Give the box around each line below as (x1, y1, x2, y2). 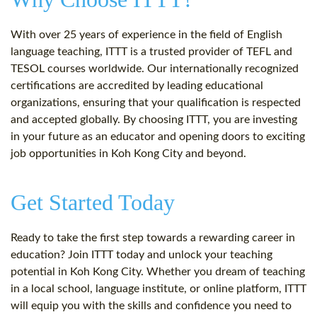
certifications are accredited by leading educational (11, 80, 263, 92)
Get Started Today (11, 190, 175, 216)
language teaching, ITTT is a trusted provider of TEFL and (11, 46, 292, 58)
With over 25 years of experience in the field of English (11, 29, 282, 41)
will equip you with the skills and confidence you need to (11, 300, 292, 312)
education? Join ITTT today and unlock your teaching (11, 249, 272, 261)
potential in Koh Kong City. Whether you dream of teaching (11, 266, 305, 278)
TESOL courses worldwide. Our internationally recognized (11, 63, 299, 75)
